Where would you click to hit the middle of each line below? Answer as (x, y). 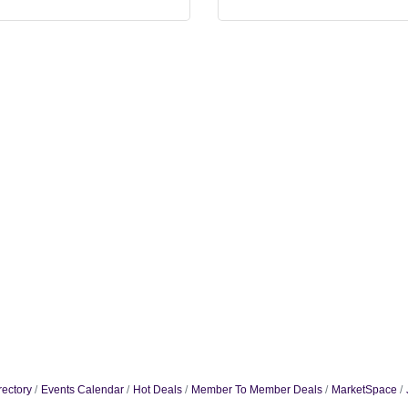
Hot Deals (157, 390)
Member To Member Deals (256, 390)
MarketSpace (364, 390)
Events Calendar (82, 390)
